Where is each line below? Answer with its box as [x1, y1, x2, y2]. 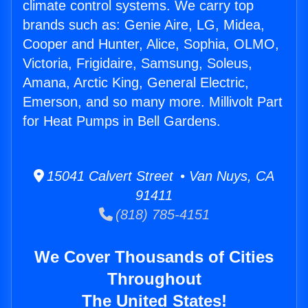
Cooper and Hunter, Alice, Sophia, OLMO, [23, 36, 279, 52]
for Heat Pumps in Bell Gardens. [23, 113, 221, 129]
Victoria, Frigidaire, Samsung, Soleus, [23, 56, 252, 71]
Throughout [107, 269, 201, 289]
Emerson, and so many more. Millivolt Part [23, 94, 283, 110]
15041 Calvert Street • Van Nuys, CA [44, 168, 274, 184]
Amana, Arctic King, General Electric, [23, 75, 249, 91]
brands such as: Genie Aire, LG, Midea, [23, 17, 265, 33]
